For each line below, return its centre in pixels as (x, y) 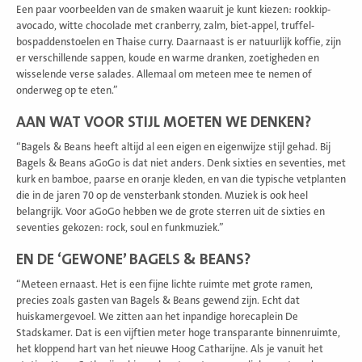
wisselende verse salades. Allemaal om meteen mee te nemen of (164, 74)
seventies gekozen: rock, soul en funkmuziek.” (120, 227)
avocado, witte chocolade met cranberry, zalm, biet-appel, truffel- (165, 25)
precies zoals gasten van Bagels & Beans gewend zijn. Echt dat (158, 300)
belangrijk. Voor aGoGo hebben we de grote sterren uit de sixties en (170, 211)
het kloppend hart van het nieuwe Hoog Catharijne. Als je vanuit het (170, 349)
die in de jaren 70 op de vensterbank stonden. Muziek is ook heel (162, 195)
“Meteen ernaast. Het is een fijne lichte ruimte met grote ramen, (164, 284)
